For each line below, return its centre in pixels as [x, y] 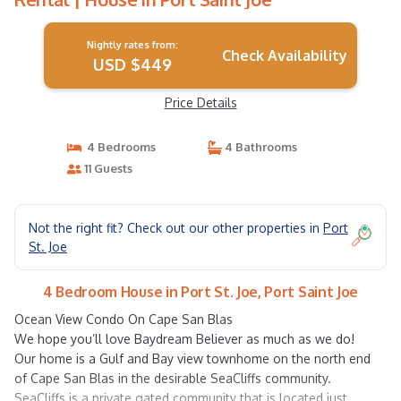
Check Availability [284, 55]
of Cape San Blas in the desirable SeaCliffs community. [173, 378]
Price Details [200, 102]
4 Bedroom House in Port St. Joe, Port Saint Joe [200, 292]
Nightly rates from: [132, 45]
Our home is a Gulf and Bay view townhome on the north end [192, 358]
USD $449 [132, 64]
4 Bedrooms [118, 147]
